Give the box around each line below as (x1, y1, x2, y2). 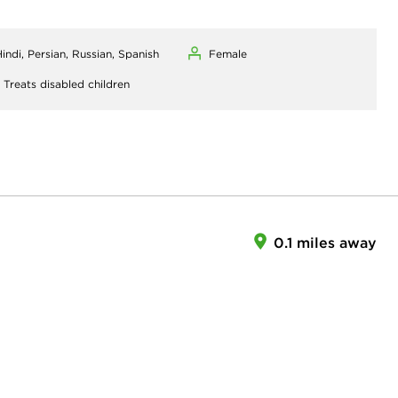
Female (209, 47, 247, 60)
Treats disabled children (4, 77, 130, 91)
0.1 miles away (274, 234, 377, 251)
